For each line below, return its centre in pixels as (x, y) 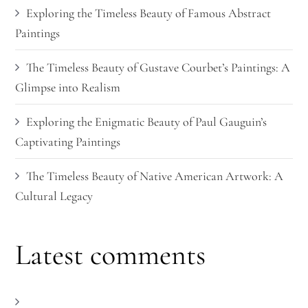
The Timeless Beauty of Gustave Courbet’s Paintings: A (158, 67)
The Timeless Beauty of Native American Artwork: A (155, 176)
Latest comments (111, 255)
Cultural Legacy (54, 196)
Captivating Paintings (68, 142)
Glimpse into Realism (68, 87)
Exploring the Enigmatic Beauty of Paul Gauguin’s (147, 122)
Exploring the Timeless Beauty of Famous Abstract (149, 13)
